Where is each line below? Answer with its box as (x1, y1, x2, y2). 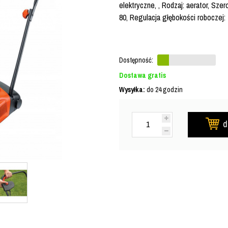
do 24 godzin (145, 85, 183, 94)
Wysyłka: (119, 85, 145, 94)
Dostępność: (119, 55, 153, 65)
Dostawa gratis (119, 71, 166, 80)
